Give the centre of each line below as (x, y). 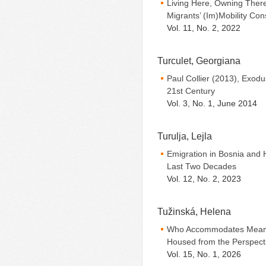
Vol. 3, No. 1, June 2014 (212, 104)
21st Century (191, 91)
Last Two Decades (202, 167)
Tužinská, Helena (194, 212)
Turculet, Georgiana (199, 61)
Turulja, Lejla (185, 136)
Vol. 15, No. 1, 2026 (204, 254)
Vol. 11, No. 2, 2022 (204, 28)
